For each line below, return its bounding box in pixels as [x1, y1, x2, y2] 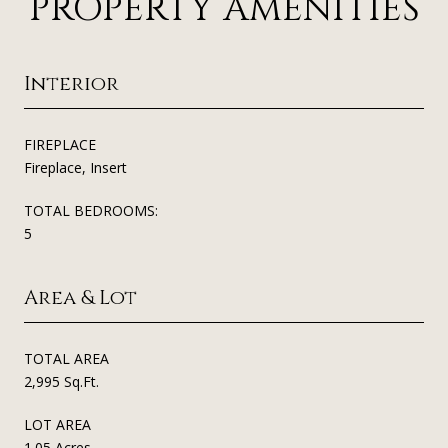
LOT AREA [24, 414, 91, 434]
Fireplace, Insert [24, 157, 127, 177]
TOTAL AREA [24, 348, 109, 368]
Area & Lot [24, 283, 137, 311]
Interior [24, 69, 119, 97]
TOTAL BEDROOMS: [24, 200, 158, 220]
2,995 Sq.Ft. [24, 371, 99, 391]
